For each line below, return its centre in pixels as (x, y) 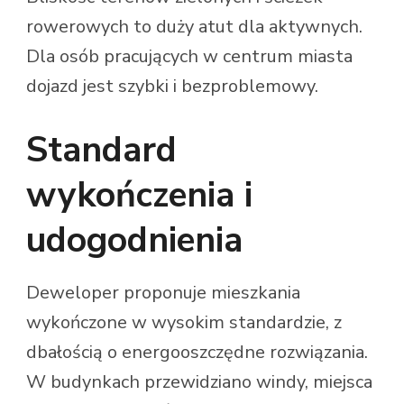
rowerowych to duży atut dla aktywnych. (194, 27)
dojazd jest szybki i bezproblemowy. (172, 87)
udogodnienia (134, 241)
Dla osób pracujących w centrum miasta (189, 57)
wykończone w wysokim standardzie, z (184, 323)
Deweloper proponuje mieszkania (163, 293)
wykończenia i (139, 196)
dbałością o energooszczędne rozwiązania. (197, 353)
